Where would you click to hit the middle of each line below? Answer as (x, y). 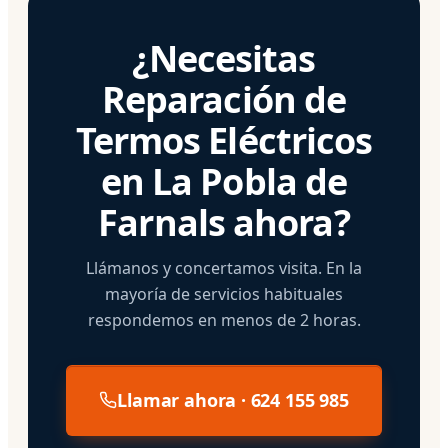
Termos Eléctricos (224, 140)
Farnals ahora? (224, 222)
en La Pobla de (224, 181)
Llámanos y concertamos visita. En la (224, 267)
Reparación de (224, 99)
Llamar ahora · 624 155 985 (233, 399)
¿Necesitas (224, 58)
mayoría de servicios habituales (224, 293)
